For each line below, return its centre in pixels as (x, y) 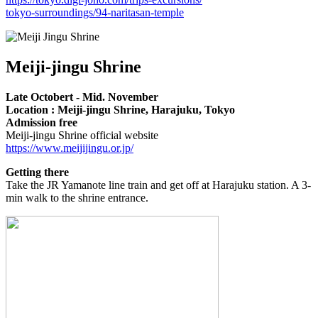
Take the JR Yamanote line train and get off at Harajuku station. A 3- (158, 185)
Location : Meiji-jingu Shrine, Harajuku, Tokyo (120, 109)
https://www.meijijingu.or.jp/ (70, 148)
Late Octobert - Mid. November (82, 97)
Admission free (42, 122)
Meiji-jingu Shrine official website (82, 135)
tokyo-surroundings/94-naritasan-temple (95, 12)
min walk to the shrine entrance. (77, 197)
